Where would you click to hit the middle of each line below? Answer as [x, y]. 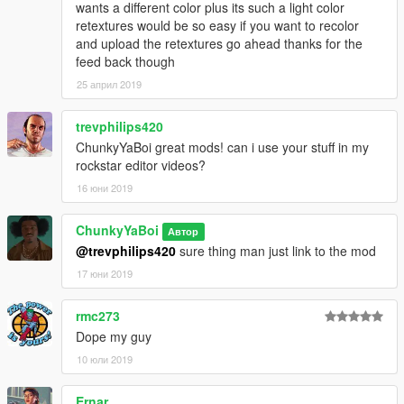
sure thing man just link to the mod [276, 251]
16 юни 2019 [105, 188]
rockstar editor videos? [141, 165]
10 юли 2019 [105, 359]
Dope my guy [114, 337]
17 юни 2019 [105, 274]
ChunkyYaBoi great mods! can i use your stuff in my [222, 147]
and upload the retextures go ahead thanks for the [219, 44]
